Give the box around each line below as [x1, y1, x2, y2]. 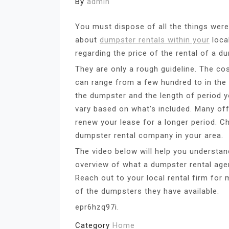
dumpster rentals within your [100, 35, 210, 44]
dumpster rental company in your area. [75, 130, 223, 140]
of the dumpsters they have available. [75, 186, 219, 196]
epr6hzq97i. [75, 202, 119, 212]
